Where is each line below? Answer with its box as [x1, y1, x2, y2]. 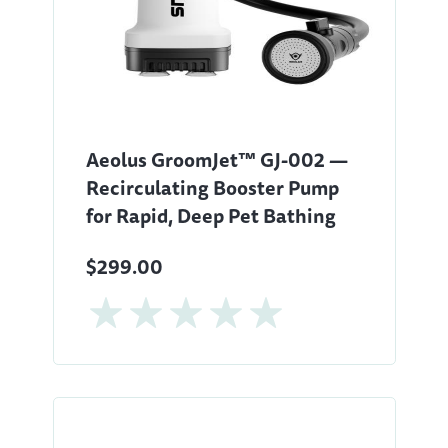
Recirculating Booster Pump [85, 172, 339, 203]
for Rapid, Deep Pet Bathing [85, 200, 336, 231]
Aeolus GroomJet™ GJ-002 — [85, 144, 348, 175]
